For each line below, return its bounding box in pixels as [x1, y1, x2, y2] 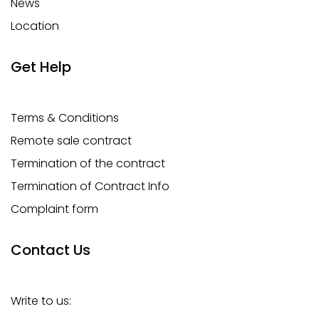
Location [11, 18, 59, 35]
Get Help [11, 57, 71, 78]
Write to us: [11, 293, 71, 310]
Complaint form [11, 201, 98, 218]
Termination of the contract [11, 155, 165, 172]
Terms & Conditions [11, 110, 119, 127]
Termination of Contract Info [11, 178, 169, 195]
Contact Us [11, 240, 90, 261]
